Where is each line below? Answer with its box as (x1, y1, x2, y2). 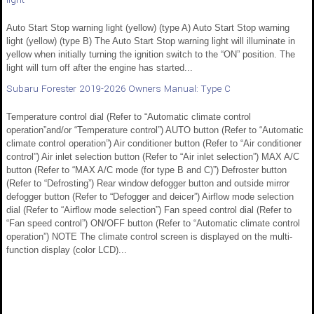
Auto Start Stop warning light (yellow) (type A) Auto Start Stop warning (6, 22, 289, 34)
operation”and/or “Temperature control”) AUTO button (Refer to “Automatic (6, 125, 303, 136)
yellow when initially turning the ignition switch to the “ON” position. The (6, 49, 295, 60)
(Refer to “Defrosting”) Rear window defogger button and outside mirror (6, 178, 289, 189)
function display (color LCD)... (6, 245, 127, 256)
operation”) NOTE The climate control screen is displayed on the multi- (6, 231, 292, 243)
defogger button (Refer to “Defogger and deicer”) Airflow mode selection (6, 191, 294, 203)
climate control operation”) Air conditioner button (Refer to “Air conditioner (6, 138, 301, 149)
